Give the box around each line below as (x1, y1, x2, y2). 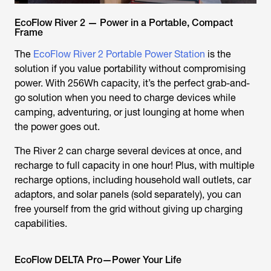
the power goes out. (15, 121, 100, 132)
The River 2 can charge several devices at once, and (15, 145, 241, 157)
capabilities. (15, 218, 67, 229)
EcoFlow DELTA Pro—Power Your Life (15, 254, 181, 266)
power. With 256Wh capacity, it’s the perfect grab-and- (15, 77, 250, 89)
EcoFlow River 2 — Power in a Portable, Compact (15, 17, 233, 28)
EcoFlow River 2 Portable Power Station (33, 48, 205, 60)
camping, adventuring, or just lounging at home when (15, 106, 244, 118)
